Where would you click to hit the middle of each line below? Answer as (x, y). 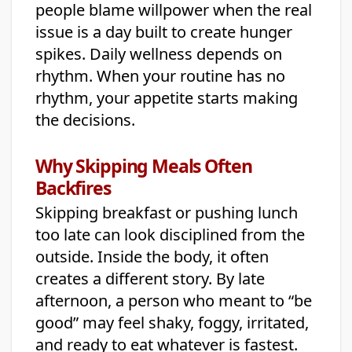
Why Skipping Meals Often (144, 166)
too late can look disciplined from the (170, 235)
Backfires (73, 188)
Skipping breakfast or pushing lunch (167, 213)
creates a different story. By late (150, 279)
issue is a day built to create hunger (164, 32)
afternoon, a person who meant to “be (174, 301)
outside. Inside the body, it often (152, 257)
